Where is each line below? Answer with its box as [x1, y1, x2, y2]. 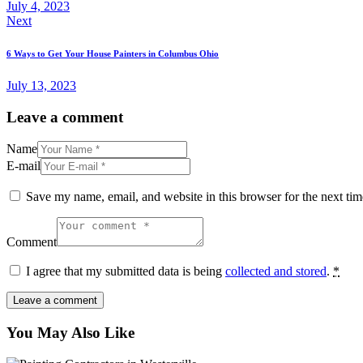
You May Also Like [6, 324, 135, 342]
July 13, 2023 [6, 79, 76, 92]
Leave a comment [6, 108, 123, 126]
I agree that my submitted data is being [26, 264, 225, 279]
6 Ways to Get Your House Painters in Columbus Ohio [6, 49, 219, 59]
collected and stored [225, 264, 327, 279]
